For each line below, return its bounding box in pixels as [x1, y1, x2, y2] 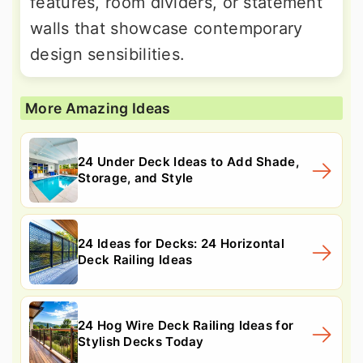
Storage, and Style [78, 169, 194, 186]
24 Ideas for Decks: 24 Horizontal [78, 235, 284, 251]
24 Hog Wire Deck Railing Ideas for [78, 317, 294, 333]
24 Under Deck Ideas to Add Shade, [78, 153, 299, 169]
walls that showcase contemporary [30, 18, 303, 38]
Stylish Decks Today [78, 333, 204, 349]
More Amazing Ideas [25, 99, 171, 117]
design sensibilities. [30, 44, 186, 64]
